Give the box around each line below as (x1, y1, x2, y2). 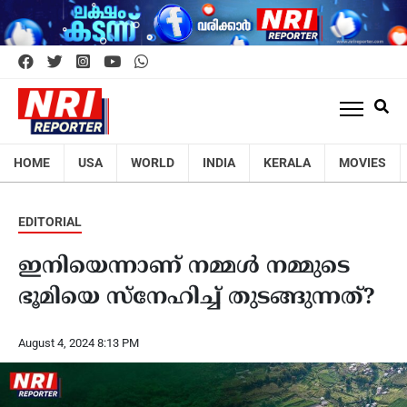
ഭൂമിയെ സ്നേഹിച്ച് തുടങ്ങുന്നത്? (18, 283, 374, 312)
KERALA (263, 154, 311, 170)
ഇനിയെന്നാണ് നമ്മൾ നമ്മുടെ (18, 253, 350, 281)
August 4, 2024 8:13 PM (18, 335, 139, 350)
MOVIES (339, 154, 386, 170)
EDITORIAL (18, 213, 82, 229)
